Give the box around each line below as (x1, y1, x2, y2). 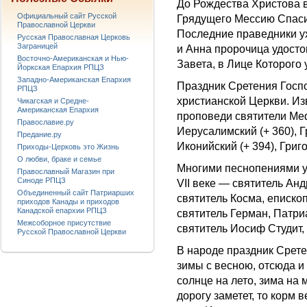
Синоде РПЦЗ (17, 176, 66, 184)
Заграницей (17, 42, 58, 50)
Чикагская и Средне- (17, 97, 89, 105)
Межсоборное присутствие (17, 219, 111, 227)
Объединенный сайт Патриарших (17, 188, 134, 197)
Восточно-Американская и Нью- (17, 54, 129, 62)
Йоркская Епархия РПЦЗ (17, 63, 104, 71)
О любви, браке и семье (17, 155, 101, 163)
